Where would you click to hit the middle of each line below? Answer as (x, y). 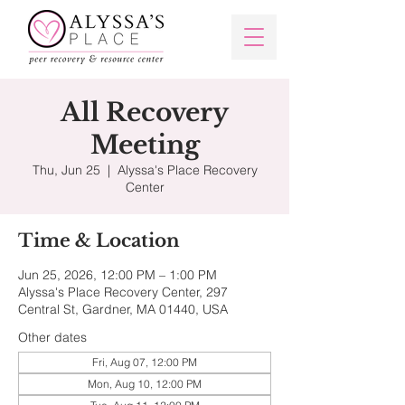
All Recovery (145, 113)
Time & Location (99, 240)
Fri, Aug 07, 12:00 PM (145, 362)
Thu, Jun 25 (66, 170)
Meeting (145, 145)
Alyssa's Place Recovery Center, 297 (123, 292)
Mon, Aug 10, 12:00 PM (145, 384)
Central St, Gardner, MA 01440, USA (123, 309)
